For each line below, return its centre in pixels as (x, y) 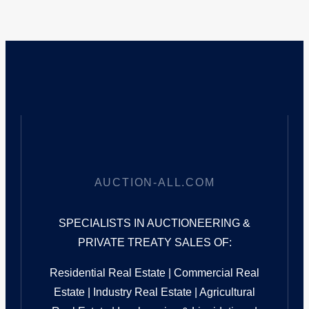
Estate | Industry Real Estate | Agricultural (154, 292)
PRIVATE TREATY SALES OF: (154, 243)
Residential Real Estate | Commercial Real (154, 273)
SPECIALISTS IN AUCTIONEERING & (154, 223)
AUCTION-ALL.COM (154, 183)
